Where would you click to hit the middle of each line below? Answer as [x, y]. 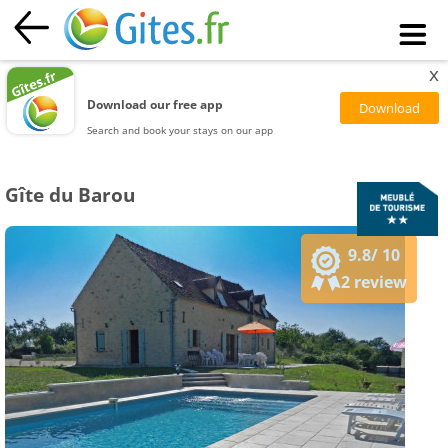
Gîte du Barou [70, 195]
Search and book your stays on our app [180, 129]
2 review [374, 282]
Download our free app [155, 104]
